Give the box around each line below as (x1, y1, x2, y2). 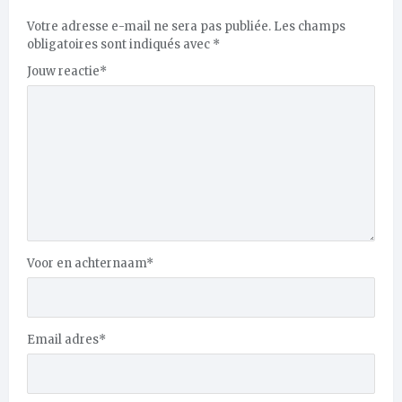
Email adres (27, 331, 99, 347)
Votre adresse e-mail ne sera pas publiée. (27, 18, 271, 34)
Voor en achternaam (27, 255, 146, 271)
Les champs (274, 18, 345, 34)
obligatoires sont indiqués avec (27, 36, 213, 52)
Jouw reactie (27, 63, 100, 79)
